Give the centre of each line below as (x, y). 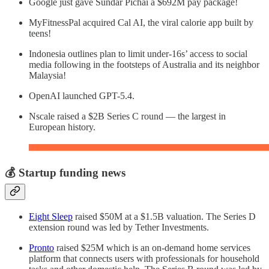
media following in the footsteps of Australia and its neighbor (144, 65)
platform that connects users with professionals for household (144, 258)
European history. (62, 127)
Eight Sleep (51, 216)
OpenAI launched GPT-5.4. (82, 96)
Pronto (41, 247)
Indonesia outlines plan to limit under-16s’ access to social (138, 54)
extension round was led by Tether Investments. (119, 227)
